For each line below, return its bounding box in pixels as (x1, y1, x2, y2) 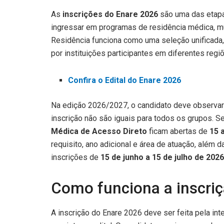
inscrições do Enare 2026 (62, 9, 158, 19)
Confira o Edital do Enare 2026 (68, 75, 181, 85)
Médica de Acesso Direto (51, 126, 147, 136)
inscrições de (51, 152, 100, 162)
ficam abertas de (147, 126, 209, 136)
